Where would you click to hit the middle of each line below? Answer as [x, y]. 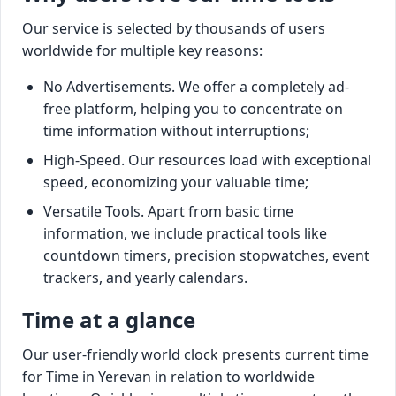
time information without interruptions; [176, 130]
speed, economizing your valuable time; [176, 182]
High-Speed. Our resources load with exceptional [207, 160]
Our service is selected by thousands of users [174, 28]
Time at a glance [109, 319]
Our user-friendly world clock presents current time [195, 354]
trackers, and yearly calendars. [145, 277]
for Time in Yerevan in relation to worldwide [168, 376]
